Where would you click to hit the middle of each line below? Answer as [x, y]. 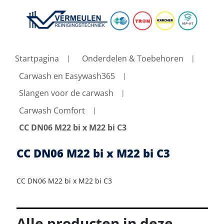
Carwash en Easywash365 [67, 76]
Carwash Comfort [52, 110]
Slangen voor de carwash [66, 93]
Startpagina [37, 59]
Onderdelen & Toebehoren [133, 59]
